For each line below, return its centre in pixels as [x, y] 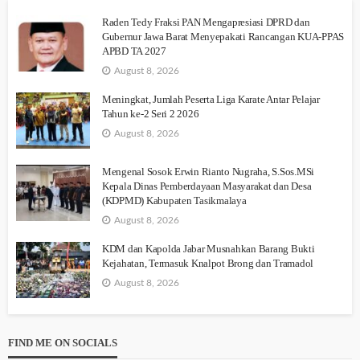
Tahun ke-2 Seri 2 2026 [151, 114]
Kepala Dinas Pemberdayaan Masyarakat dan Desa [207, 186]
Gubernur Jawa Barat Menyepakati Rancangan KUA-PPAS [223, 37]
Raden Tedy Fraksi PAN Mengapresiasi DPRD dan [206, 22]
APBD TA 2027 [134, 51]
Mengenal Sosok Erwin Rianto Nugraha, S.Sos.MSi [209, 172]
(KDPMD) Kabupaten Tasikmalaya [174, 201]
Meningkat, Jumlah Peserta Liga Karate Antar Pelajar [211, 100]
